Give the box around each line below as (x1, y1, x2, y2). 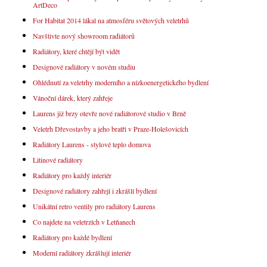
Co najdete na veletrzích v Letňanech (33, 217, 135, 227)
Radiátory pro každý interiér (33, 170, 111, 181)
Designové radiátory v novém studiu (33, 62, 135, 72)
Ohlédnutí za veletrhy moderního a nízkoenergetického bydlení (33, 77, 209, 88)
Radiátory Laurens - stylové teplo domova (33, 139, 151, 150)
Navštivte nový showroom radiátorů (33, 31, 135, 41)
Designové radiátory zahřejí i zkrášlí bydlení (33, 186, 157, 196)
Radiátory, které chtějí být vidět (33, 46, 120, 57)
